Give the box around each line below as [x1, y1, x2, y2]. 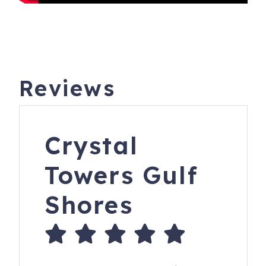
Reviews [18, 75, 115, 102]
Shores [44, 190, 133, 220]
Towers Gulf [44, 160, 198, 191]
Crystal [44, 131, 139, 161]
